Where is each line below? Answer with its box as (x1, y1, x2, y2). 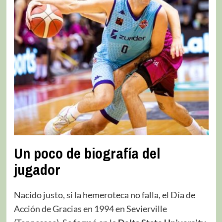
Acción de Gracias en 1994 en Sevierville (13, 203, 167, 214)
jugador (13, 159, 60, 179)
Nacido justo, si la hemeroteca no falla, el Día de (13, 189, 195, 200)
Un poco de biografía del (13, 143, 160, 163)
